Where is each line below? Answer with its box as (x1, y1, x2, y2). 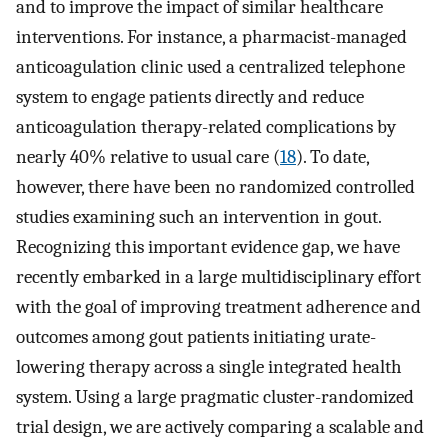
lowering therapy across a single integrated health (16, 355, 402, 378)
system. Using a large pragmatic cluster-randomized (16, 385, 414, 408)
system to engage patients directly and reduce (16, 85, 364, 108)
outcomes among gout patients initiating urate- (16, 325, 376, 348)
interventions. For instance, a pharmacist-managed (16, 25, 407, 48)
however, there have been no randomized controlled (16, 175, 415, 198)
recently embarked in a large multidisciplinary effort (16, 265, 421, 288)
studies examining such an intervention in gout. (16, 205, 381, 228)
